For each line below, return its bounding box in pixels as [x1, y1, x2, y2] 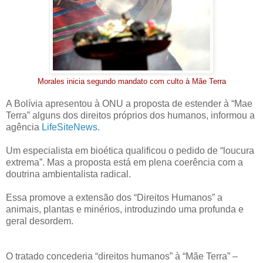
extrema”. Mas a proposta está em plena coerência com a [6, 157, 243, 168]
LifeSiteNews [42, 122, 97, 133]
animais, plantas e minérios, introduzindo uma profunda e [6, 204, 244, 215]
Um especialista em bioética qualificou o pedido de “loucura [6, 146, 254, 156]
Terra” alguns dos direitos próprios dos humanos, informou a [6, 110, 255, 121]
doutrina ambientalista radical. [6, 169, 131, 180]
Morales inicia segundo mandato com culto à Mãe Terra [37, 77, 226, 86]
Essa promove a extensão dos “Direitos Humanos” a [6, 193, 222, 203]
